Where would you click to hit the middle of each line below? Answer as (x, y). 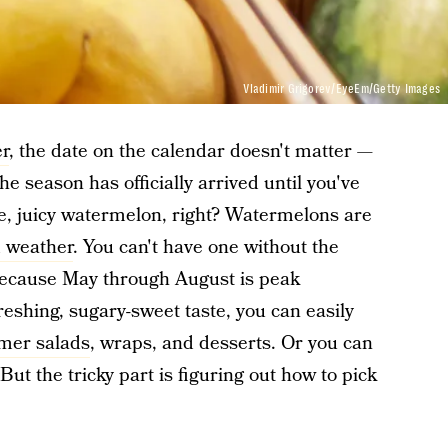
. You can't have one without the (205, 247)
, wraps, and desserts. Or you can (231, 343)
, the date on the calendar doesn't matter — (190, 151)
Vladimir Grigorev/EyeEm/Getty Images (341, 89)
